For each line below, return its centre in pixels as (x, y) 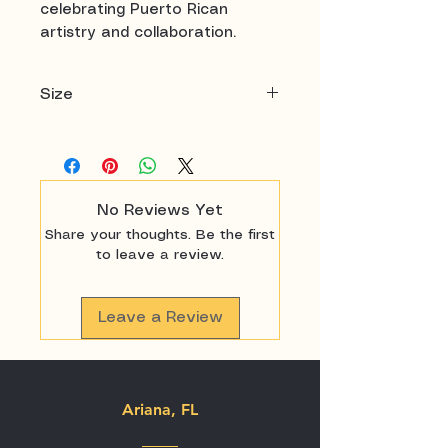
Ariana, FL (160, 409)
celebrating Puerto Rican (134, 9)
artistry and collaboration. (138, 32)
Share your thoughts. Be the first (160, 234)
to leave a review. (160, 254)
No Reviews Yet (160, 210)
